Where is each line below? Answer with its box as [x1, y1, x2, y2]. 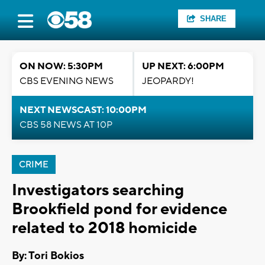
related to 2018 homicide [12, 218, 197, 238]
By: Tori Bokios [12, 249, 84, 263]
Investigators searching [12, 180, 184, 201]
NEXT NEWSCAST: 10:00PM [20, 104, 147, 116]
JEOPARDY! [142, 75, 194, 87]
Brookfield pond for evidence [12, 199, 227, 219]
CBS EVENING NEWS [20, 75, 114, 87]
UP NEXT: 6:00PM [142, 60, 224, 72]
